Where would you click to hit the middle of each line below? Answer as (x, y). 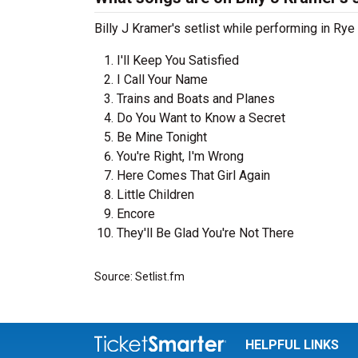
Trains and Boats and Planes (196, 99)
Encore (136, 214)
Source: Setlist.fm (139, 276)
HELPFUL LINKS (292, 345)
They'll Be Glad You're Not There (205, 233)
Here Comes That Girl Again (193, 175)
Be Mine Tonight (162, 137)
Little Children (155, 195)
